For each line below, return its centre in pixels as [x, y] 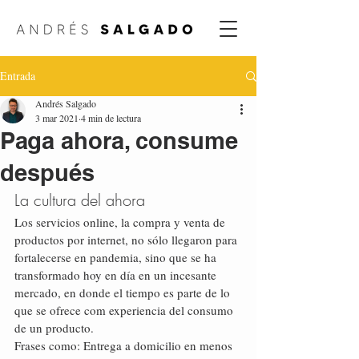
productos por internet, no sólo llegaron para [127, 240]
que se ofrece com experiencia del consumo [125, 310]
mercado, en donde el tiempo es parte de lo [124, 292]
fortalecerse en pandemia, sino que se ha [117, 257]
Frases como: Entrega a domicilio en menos [125, 345]
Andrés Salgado [66, 103]
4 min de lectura [111, 118]
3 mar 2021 [57, 118]
